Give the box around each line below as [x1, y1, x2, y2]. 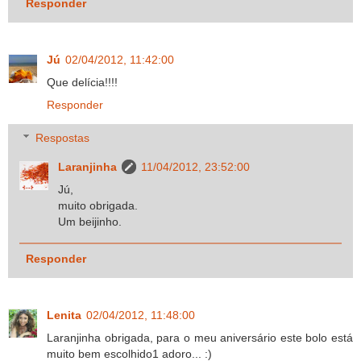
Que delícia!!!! [47, 75, 118, 89]
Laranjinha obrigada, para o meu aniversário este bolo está [47, 330, 353, 344]
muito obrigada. [58, 199, 139, 213]
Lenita [47, 308, 81, 322]
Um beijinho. [58, 215, 122, 229]
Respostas [35, 131, 90, 145]
